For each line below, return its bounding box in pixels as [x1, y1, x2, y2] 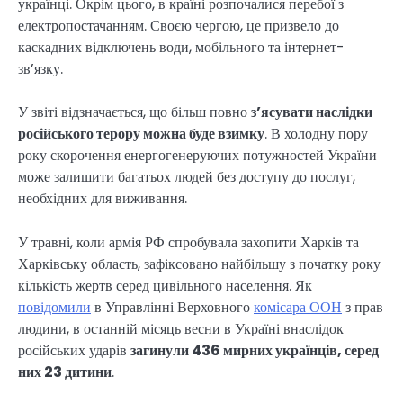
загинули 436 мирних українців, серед [130, 339, 379, 361]
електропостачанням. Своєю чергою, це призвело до [18, 15, 339, 37]
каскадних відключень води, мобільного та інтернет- [18, 37, 345, 58]
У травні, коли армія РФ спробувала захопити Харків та [18, 231, 359, 253]
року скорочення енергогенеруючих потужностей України [18, 145, 377, 166]
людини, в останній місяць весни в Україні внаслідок [18, 318, 344, 339]
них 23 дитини [18, 361, 112, 382]
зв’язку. [18, 58, 63, 80]
